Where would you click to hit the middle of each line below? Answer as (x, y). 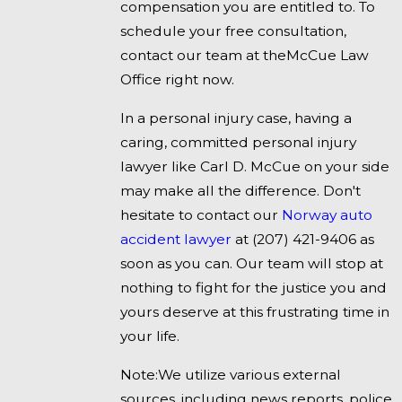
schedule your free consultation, (234, 31)
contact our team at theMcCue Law (245, 56)
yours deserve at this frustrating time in (255, 311)
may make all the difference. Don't (241, 190)
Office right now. (178, 80)
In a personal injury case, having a (236, 118)
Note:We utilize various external (231, 374)
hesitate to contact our (201, 214)
